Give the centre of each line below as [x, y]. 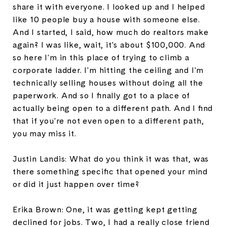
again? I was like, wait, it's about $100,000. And [109, 45]
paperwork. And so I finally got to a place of [102, 95]
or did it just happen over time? [76, 184]
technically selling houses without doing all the [108, 83]
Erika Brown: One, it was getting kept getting [105, 209]
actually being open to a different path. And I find [113, 108]
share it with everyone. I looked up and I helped [109, 7]
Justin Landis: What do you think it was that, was [111, 159]
